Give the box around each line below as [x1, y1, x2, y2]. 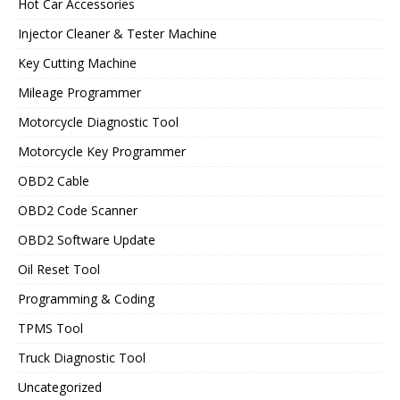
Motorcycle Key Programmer [18, 143, 186, 161]
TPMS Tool [18, 320, 83, 337]
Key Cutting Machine [18, 54, 137, 72]
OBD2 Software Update [18, 231, 155, 249]
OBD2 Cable [18, 172, 89, 190]
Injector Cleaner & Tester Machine [18, 25, 217, 43]
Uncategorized [18, 379, 102, 396]
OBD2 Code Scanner [18, 202, 137, 220]
